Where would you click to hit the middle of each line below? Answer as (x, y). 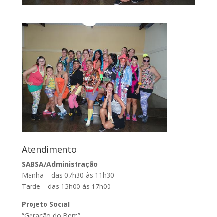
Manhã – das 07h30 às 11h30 (68, 175)
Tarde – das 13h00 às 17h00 (66, 186)
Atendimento (49, 149)
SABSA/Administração (60, 164)
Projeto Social (46, 204)
